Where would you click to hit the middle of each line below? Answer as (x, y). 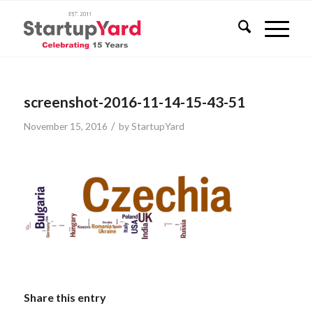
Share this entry (65, 298)
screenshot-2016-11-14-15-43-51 (134, 102)
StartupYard (158, 126)
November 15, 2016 (65, 126)
